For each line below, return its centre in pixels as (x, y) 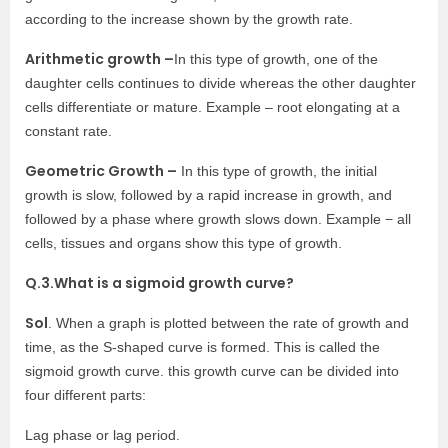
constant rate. (68, 131)
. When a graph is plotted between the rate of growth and (228, 323)
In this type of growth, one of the (276, 59)
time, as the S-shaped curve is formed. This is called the (202, 347)
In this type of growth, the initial (277, 171)
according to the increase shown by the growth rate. (189, 19)
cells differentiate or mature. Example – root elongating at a (212, 107)
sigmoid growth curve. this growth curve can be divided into (212, 371)
